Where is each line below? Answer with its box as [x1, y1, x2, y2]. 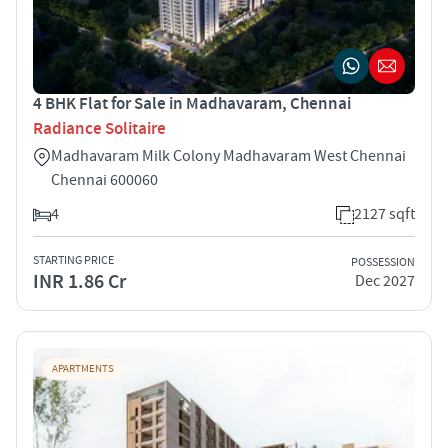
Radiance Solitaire [33, 117, 166, 140]
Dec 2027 [355, 271, 415, 292]
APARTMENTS [52, 361, 114, 376]
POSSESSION [351, 255, 415, 271]
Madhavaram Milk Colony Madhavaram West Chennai [51, 145, 406, 166]
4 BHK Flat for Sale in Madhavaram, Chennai [33, 92, 351, 115]
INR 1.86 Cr [33, 268, 126, 295]
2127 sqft [354, 203, 415, 224]
